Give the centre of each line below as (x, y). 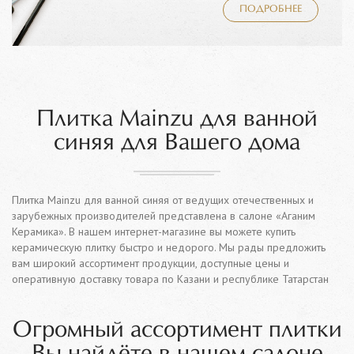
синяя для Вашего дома (177, 143)
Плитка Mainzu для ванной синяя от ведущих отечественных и (163, 200)
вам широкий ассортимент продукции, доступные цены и (151, 263)
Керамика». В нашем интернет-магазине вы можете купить (154, 231)
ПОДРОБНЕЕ (271, 9)
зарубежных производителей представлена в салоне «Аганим (164, 215)
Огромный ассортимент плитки (177, 330)
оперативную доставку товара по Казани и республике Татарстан (170, 279)
